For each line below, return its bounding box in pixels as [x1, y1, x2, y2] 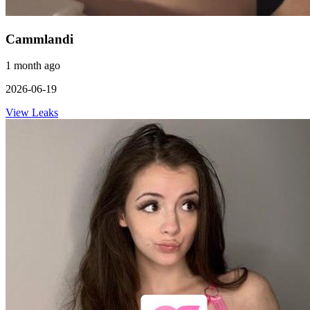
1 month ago [6, 60, 60, 72]
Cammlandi [6, 31, 73, 46]
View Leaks [6, 107, 58, 119]
